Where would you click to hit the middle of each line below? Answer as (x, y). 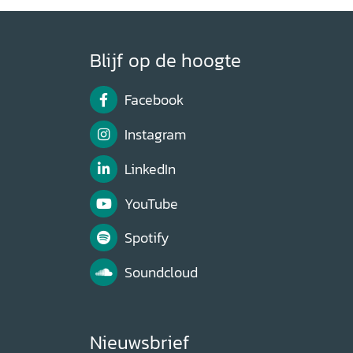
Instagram (155, 135)
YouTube (151, 204)
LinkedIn (150, 169)
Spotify (147, 238)
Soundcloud (161, 273)
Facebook (154, 100)
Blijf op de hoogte (165, 60)
